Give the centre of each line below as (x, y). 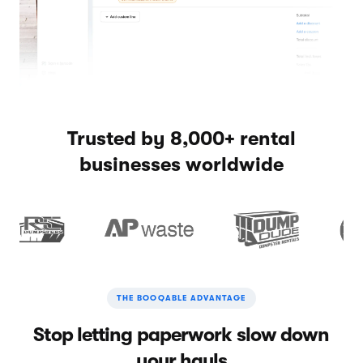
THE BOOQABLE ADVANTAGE (181, 297)
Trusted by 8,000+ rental (181, 138)
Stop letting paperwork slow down (181, 334)
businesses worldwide (181, 164)
